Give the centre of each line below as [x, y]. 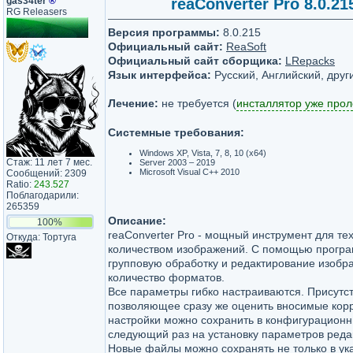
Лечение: [133, 103]
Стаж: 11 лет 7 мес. [49, 162]
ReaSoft [246, 46]
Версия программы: [164, 32]
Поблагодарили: [43, 195]
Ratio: [20, 184]
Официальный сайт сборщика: [195, 61]
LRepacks [310, 61]
